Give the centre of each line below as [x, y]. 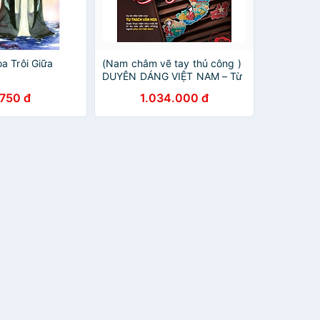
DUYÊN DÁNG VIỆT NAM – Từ [172, 76]
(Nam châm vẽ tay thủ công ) [172, 63]
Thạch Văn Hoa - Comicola [165, 89]
